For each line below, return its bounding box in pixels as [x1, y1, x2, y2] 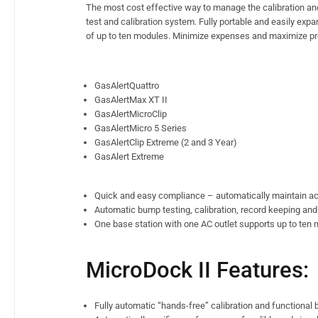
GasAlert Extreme [94, 150, 164, 162]
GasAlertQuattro [94, 79, 159, 91]
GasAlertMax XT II [94, 94, 168, 105]
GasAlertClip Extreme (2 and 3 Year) [94, 136, 237, 148]
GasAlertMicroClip [94, 108, 167, 119]
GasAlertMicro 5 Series [94, 122, 187, 133]
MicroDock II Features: [86, 256, 309, 283]
